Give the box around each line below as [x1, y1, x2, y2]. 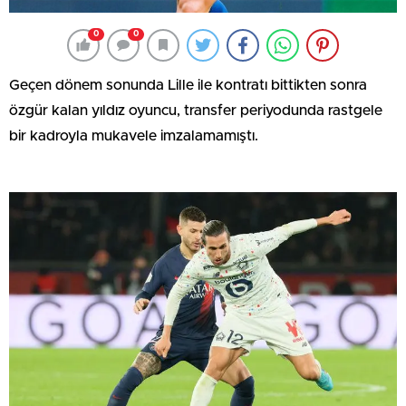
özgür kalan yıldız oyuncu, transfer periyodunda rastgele [9, 102, 382, 118]
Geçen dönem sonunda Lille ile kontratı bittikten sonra [9, 77, 367, 92]
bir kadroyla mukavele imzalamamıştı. [9, 128, 258, 143]
